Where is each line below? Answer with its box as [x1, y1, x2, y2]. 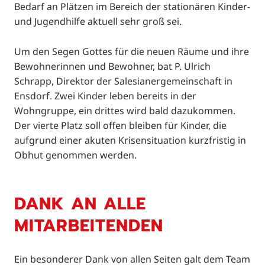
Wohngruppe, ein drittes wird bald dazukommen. [14, 104, 235, 117]
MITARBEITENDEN [14, 212, 163, 238]
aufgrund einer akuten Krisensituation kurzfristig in [14, 133, 246, 147]
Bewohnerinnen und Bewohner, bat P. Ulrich [14, 59, 211, 73]
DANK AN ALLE [14, 190, 146, 216]
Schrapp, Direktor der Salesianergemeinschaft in [14, 74, 232, 88]
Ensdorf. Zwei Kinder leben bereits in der [14, 89, 196, 102]
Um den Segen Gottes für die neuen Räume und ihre [14, 44, 249, 58]
